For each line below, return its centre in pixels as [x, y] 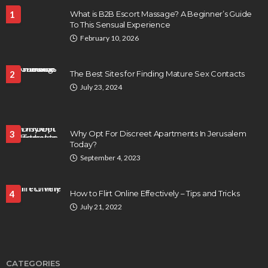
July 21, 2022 [101, 207]
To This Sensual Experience [120, 25]
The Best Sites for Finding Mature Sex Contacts [158, 74]
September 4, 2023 [110, 158]
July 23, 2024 [101, 87]
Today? [83, 144]
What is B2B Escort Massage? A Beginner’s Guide [161, 14]
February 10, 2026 [109, 38]
